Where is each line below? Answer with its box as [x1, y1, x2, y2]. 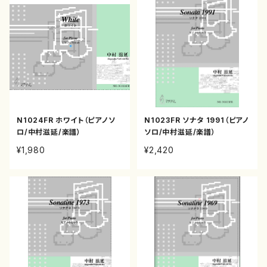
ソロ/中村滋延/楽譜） [144, 128, 216, 136]
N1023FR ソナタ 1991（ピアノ [144, 116, 249, 125]
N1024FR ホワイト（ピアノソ [17, 116, 116, 125]
